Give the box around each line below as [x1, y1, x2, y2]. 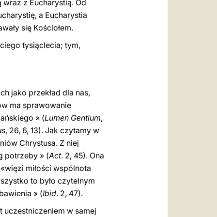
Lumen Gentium [45, 113, 101, 123]
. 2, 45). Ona [61, 151, 104, 160]
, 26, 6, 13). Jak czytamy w [5, 125, 99, 135]
